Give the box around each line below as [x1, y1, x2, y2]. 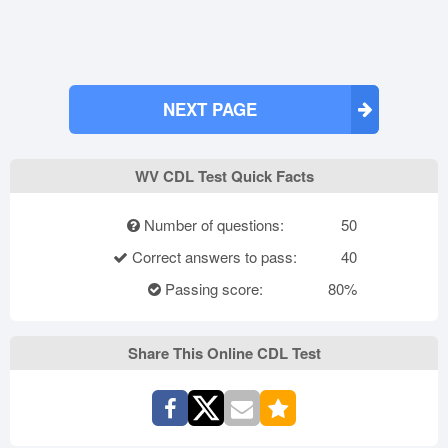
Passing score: [160, 277, 263, 299]
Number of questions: [139, 213, 284, 235]
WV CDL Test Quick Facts [134, 164, 314, 187]
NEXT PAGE [163, 96, 257, 121]
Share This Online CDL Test [127, 341, 321, 364]
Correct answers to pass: [128, 245, 297, 267]
